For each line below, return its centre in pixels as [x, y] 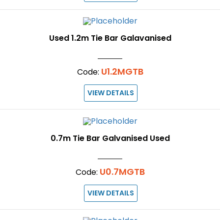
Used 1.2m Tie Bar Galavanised [110, 38]
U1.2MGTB [122, 72]
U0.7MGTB [122, 171]
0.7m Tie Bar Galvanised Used [110, 138]
